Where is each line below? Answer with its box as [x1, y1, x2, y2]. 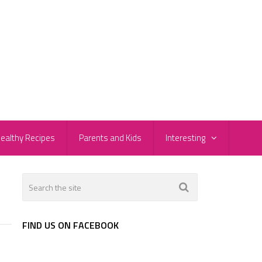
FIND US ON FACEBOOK [22, 218, 119, 233]
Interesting [166, 131, 205, 145]
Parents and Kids [79, 131, 142, 145]
